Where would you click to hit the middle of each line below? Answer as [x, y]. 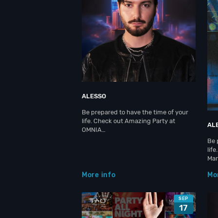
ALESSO [94, 96]
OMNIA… [94, 130]
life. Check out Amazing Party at [128, 121]
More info [99, 175]
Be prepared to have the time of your [135, 112]
